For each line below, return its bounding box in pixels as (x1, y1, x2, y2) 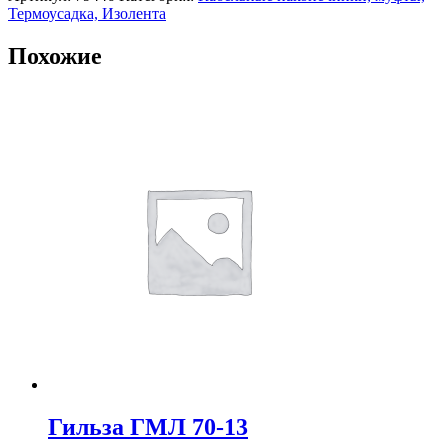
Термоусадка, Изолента (8, 4, 166, 22)
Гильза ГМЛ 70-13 (48, 413, 248, 440)
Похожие (8, 42, 102, 69)
